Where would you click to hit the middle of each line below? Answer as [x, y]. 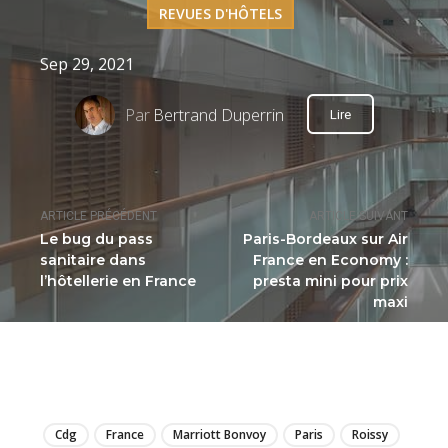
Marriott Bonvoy [219, 435]
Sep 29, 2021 [87, 63]
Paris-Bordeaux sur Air [325, 239]
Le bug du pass [96, 239]
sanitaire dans [93, 260]
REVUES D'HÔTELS [220, 13]
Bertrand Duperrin [218, 114]
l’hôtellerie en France [118, 281]
